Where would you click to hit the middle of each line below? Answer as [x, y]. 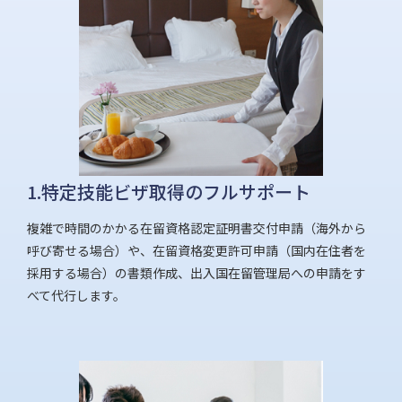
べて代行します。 [76, 295]
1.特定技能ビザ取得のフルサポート [169, 191]
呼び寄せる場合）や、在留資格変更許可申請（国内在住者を [197, 250]
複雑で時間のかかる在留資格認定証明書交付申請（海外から [197, 227]
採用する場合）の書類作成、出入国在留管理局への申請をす [197, 272]
